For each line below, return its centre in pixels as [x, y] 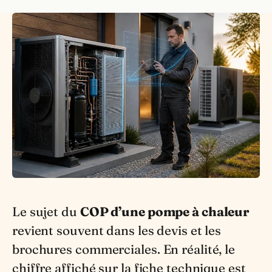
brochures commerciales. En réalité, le [124, 249]
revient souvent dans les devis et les [117, 230]
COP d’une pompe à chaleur [165, 211]
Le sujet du [50, 211]
